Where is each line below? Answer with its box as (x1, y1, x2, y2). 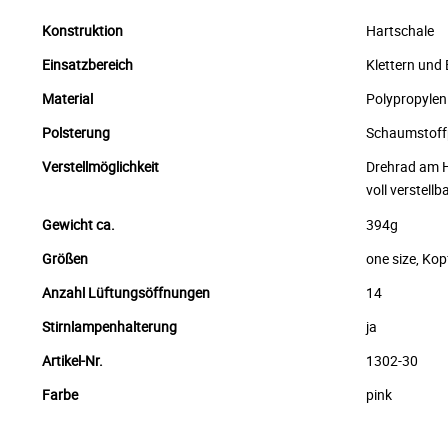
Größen (42, 248, 89, 268)
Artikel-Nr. (42, 350, 104, 370)
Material (42, 88, 94, 108)
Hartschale (366, 20, 435, 40)
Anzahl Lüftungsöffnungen (42, 282, 211, 302)
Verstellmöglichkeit (42, 156, 160, 176)
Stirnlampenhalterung (42, 316, 178, 336)
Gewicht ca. (42, 214, 116, 234)
